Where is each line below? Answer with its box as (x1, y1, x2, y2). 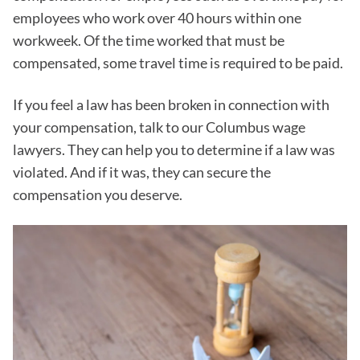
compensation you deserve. (13, 186, 182, 203)
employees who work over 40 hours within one (13, 9, 301, 27)
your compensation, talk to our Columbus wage (13, 118, 305, 136)
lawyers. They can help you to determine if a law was (13, 141, 335, 158)
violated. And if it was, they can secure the (13, 163, 271, 181)
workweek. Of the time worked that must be (13, 31, 284, 49)
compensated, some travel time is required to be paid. (13, 54, 343, 72)
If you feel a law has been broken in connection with (13, 96, 329, 113)
